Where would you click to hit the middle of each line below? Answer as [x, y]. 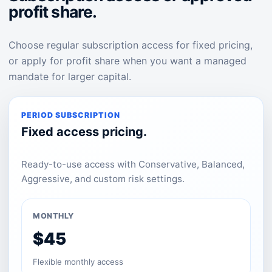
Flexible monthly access [78, 262]
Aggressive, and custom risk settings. [103, 179]
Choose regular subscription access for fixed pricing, [131, 45]
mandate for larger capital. [70, 76]
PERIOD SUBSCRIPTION [71, 115]
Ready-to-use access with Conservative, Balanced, [133, 164]
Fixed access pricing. [84, 132]
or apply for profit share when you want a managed [127, 61]
